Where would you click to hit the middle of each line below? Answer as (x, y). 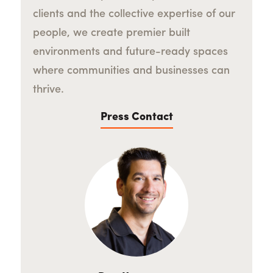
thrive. (50, 90)
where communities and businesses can (131, 71)
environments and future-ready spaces (130, 52)
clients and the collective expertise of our (134, 15)
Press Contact (136, 118)
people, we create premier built (111, 34)
